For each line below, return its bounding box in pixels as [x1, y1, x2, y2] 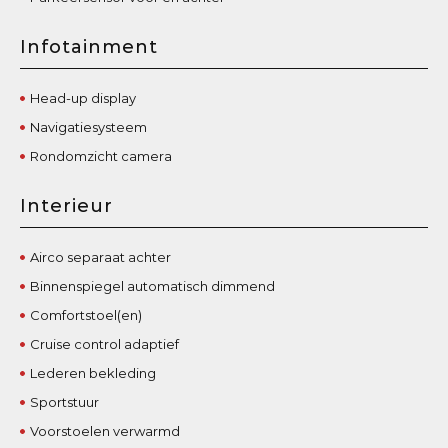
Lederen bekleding [30, 364, 157, 381]
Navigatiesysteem [30, 118, 148, 135]
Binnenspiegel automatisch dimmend [30, 277, 276, 294]
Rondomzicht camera [30, 147, 173, 164]
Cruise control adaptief [30, 335, 180, 352]
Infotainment [20, 35, 159, 58]
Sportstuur [30, 393, 100, 410]
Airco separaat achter [30, 248, 172, 265]
